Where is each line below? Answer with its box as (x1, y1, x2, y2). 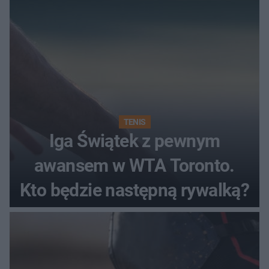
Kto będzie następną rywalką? (19, 180, 250, 201)
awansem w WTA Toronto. (34, 155, 235, 177)
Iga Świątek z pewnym (49, 130, 220, 152)
